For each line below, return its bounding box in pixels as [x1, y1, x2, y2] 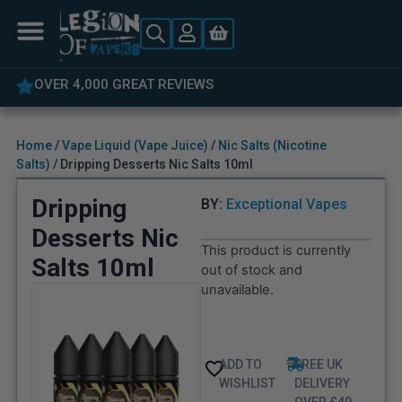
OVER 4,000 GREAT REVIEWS [33, 75, 214, 92]
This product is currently [201, 242, 351, 259]
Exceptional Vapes [226, 196, 347, 214]
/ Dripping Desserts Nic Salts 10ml [49, 157, 253, 172]
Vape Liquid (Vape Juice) [61, 138, 208, 153]
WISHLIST [218, 376, 275, 391]
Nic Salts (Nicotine [217, 138, 327, 153]
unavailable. [201, 282, 274, 299]
